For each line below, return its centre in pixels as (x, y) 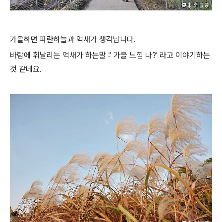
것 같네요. (26, 69)
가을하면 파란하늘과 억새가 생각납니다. (73, 40)
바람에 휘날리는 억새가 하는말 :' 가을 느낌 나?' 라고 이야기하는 (110, 55)
